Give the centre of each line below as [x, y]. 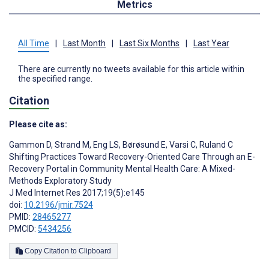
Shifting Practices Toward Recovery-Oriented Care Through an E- [132, 157]
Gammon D [30, 145]
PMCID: [23, 229]
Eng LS [105, 145]
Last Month [84, 43]
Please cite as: [38, 125]
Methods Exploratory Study [60, 181]
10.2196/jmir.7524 [59, 205]
